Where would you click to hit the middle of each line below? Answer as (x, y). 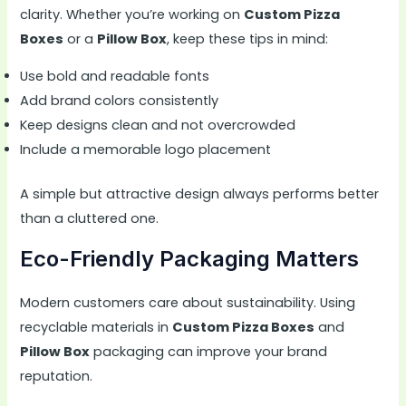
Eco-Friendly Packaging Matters (190, 258)
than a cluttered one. (90, 219)
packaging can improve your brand (209, 351)
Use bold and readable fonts (115, 77)
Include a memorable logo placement (146, 150)
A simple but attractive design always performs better (200, 194)
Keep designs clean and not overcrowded (158, 126)
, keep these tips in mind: (248, 39)
